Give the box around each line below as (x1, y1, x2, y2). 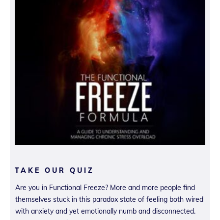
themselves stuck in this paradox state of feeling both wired (15, 194, 203, 204)
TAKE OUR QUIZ (15, 165, 94, 175)
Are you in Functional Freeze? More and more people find (15, 183, 195, 192)
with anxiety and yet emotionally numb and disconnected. (15, 206, 195, 216)
